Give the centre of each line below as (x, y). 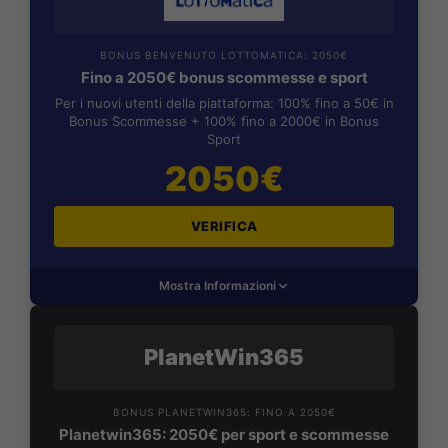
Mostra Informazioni (217, 285)
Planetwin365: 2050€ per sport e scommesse (224, 434)
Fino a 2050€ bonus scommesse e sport (224, 77)
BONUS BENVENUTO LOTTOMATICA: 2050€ (224, 54)
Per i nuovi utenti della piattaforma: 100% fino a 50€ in (224, 102)
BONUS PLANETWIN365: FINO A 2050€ (224, 411)
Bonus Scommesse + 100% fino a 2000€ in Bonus (224, 120)
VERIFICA (224, 225)
